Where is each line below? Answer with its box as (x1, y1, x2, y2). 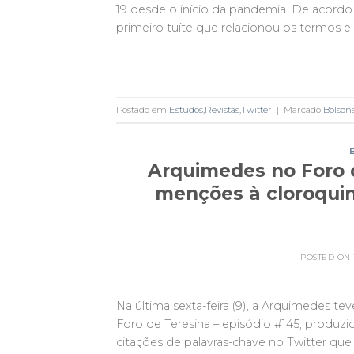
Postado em (116, 104, 169, 115)
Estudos (169, 104, 203, 115)
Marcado (284, 104, 323, 115)
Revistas (205, 104, 239, 115)
